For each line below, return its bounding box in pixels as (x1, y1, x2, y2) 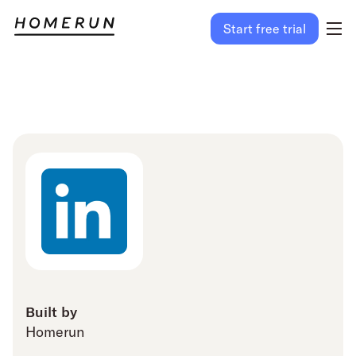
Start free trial (222, 21, 306, 37)
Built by (25, 303, 77, 320)
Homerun (25, 323, 84, 341)
